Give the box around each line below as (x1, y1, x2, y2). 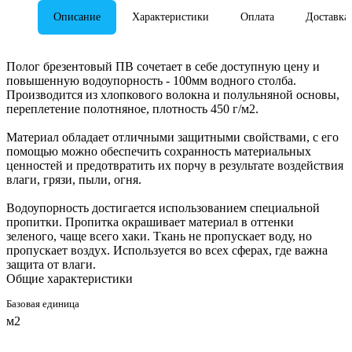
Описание (53, 10, 101, 23)
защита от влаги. (6, 257, 96, 271)
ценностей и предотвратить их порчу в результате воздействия (6, 158, 343, 172)
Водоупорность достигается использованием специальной (6, 200, 320, 214)
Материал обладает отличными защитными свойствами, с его (6, 130, 339, 144)
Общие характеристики (6, 271, 133, 285)
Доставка (306, 10, 349, 23)
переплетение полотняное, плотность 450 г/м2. (6, 101, 258, 115)
